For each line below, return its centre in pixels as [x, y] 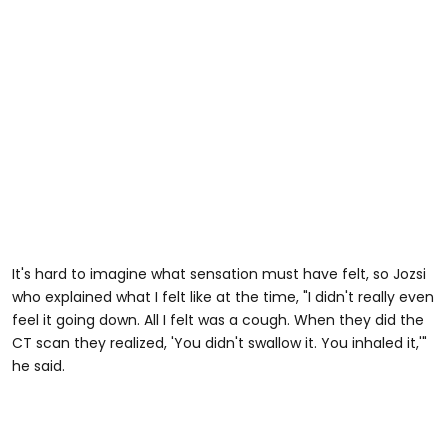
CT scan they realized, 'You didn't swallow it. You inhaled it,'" [219, 342]
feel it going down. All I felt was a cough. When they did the [218, 319]
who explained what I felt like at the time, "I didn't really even [223, 296]
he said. [38, 365]
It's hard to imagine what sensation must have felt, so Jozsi [219, 273]
